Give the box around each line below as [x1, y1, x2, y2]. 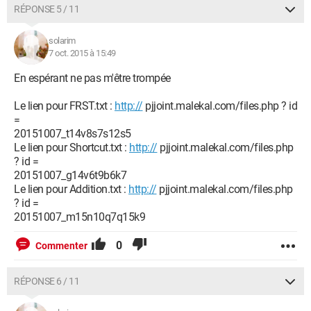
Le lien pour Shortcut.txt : [14, 141, 129, 154]
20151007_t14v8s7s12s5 [14, 127, 131, 140]
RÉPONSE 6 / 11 [14, 276, 79, 287]
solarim [49, 35, 76, 46]
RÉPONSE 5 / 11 [14, 3, 79, 15]
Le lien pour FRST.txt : [14, 99, 115, 112]
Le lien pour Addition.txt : [14, 183, 128, 196]
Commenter [35, 240, 87, 251]
